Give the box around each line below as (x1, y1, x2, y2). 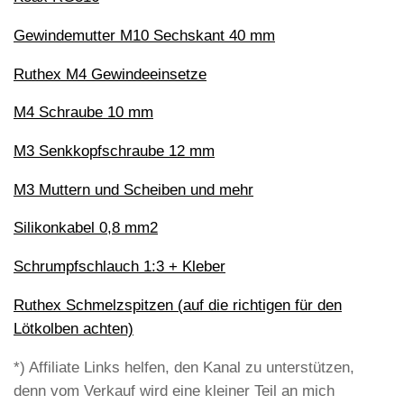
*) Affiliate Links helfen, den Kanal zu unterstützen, (14, 358, 354, 376)
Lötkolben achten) (14, 319, 133, 337)
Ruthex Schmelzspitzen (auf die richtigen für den (14, 296, 342, 314)
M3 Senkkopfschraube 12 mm (14, 142, 215, 160)
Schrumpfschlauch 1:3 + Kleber (14, 258, 225, 276)
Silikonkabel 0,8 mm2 (14, 219, 158, 237)
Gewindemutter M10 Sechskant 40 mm (14, 26, 275, 44)
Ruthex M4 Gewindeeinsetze (14, 65, 207, 83)
